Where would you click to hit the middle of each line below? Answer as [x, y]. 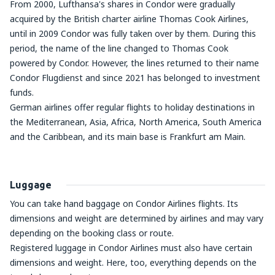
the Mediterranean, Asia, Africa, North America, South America [136, 122]
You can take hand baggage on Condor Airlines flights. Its [124, 203]
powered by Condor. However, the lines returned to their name [134, 63]
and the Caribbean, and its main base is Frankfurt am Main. [128, 137]
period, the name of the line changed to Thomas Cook [119, 48]
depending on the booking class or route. [92, 233]
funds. [22, 92]
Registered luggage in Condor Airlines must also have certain [131, 248]
